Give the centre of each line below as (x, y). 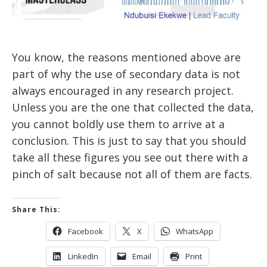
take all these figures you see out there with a (130, 158)
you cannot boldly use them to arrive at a (118, 124)
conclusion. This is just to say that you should (129, 141)
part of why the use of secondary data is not (126, 74)
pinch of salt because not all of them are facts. (132, 174)
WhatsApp (195, 232)
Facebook (86, 232)
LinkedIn (83, 257)
